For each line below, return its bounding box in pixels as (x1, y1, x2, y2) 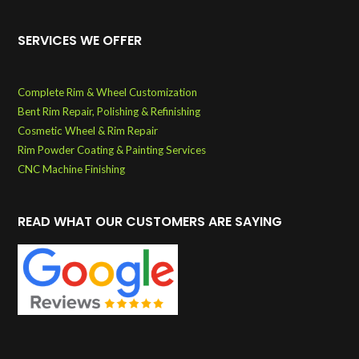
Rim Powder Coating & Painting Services (18, 143, 207, 157)
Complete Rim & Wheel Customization (18, 86, 198, 99)
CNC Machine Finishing (18, 163, 126, 176)
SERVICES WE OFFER (18, 31, 143, 50)
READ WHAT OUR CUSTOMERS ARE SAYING (18, 212, 283, 232)
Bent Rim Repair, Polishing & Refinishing (18, 105, 201, 119)
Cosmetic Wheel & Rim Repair (18, 124, 159, 138)
